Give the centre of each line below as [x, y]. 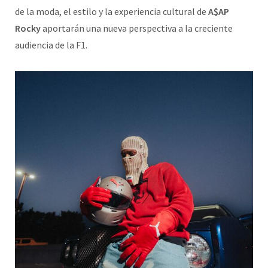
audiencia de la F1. [51, 45]
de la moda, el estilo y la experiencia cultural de [112, 12]
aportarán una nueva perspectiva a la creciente [137, 28]
